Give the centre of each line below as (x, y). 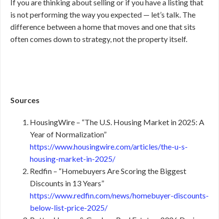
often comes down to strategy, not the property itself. (99, 39)
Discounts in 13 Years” (67, 183)
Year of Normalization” (68, 134)
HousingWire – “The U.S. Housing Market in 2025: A (117, 122)
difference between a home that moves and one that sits (103, 27)
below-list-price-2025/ (69, 208)
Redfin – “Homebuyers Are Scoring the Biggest (108, 171)
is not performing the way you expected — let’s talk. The (103, 15)
